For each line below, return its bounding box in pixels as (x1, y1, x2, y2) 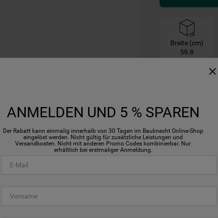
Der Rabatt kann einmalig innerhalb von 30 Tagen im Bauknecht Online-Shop (2, 127, 203, 134)
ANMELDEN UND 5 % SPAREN (6, 104, 200, 121)
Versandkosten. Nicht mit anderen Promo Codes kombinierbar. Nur (15, 140, 191, 147)
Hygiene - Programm (153, 177, 215, 185)
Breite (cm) (170, 38, 203, 47)
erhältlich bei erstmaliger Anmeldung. (54, 146, 152, 153)
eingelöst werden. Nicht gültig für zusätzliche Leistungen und (23, 134, 183, 141)
